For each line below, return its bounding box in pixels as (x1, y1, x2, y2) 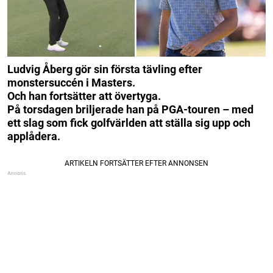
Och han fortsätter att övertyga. (7, 90, 161, 103)
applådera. (7, 130, 60, 143)
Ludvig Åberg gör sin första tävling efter (7, 63, 202, 76)
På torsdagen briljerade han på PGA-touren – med (7, 103, 253, 116)
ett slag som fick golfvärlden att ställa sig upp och (7, 116, 250, 130)
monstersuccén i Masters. (7, 76, 135, 90)
